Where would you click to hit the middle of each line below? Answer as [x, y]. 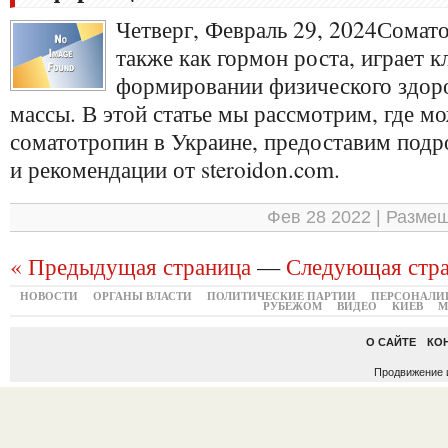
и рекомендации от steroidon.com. [175, 169]
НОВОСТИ [48, 296]
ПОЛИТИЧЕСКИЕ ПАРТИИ [281, 296]
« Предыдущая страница [130, 266]
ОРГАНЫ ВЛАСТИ [142, 296]
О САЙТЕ [391, 342]
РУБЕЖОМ [292, 306]
